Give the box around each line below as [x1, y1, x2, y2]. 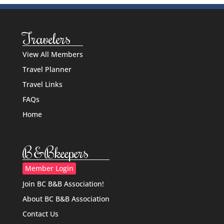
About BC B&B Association [22, 193, 109, 203]
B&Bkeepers [22, 141, 88, 162]
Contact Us [22, 208, 58, 218]
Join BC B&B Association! [22, 178, 104, 188]
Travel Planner [22, 64, 71, 74]
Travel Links [22, 79, 62, 89]
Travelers [22, 28, 70, 48]
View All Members [22, 49, 83, 59]
